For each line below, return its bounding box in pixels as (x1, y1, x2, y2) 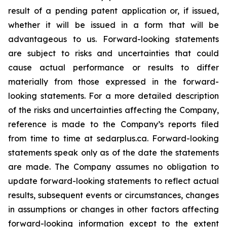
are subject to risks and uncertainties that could (8, 48, 219, 58)
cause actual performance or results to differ (8, 62, 219, 72)
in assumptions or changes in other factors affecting (8, 204, 219, 214)
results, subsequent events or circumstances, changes (8, 190, 219, 200)
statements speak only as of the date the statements (8, 147, 219, 158)
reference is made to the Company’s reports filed (8, 119, 219, 129)
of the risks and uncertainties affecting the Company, (8, 105, 219, 115)
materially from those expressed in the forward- (8, 77, 219, 87)
